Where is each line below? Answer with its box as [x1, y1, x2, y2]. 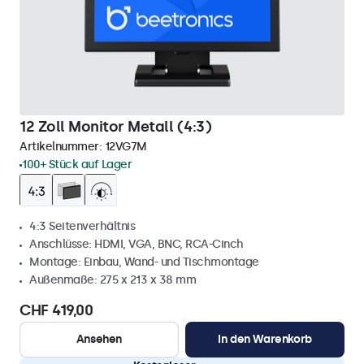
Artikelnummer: [19, 140, 105, 154]
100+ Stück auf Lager [22, 158, 132, 171]
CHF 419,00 [19, 301, 93, 319]
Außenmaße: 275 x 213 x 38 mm [29, 273, 196, 287]
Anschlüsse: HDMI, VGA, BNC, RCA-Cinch [29, 237, 244, 251]
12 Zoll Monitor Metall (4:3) [19, 118, 211, 136]
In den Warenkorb [218, 332, 312, 346]
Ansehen [76, 332, 123, 346]
